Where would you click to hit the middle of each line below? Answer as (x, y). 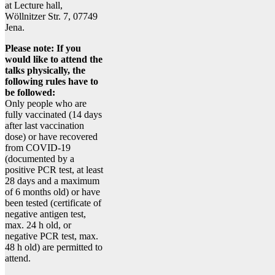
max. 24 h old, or (38, 225)
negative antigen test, (45, 214)
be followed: (30, 92)
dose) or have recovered (51, 136)
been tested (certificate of (53, 203)
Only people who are (46, 103)
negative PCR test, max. (52, 236)
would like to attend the (54, 59)
